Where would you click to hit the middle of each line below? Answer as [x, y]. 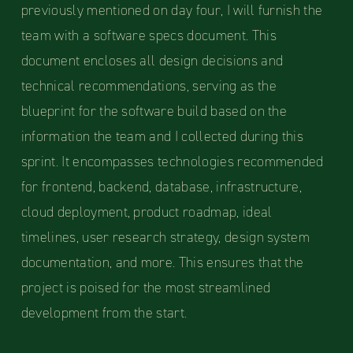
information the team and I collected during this [162, 137]
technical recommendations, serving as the [149, 86]
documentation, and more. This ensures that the [162, 263]
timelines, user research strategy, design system [165, 238]
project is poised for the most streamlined [146, 288]
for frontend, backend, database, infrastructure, [162, 187]
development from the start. [104, 313]
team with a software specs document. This [149, 36]
